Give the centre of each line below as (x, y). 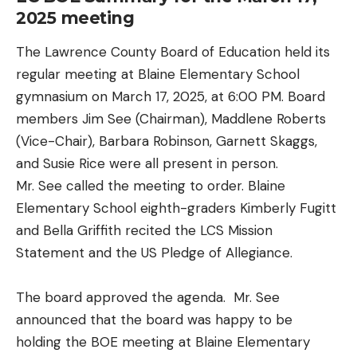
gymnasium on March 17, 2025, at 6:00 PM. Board (171, 97)
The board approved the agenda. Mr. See (148, 298)
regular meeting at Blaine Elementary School (158, 75)
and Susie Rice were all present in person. (147, 164)
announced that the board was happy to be (154, 320)
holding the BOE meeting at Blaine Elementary (163, 342)
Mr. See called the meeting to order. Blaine (151, 186)
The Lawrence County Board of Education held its (173, 52)
